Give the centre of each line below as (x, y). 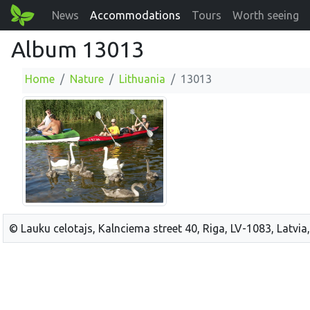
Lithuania (142, 79)
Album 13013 (77, 49)
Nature (87, 79)
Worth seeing (266, 15)
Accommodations (136, 15)
